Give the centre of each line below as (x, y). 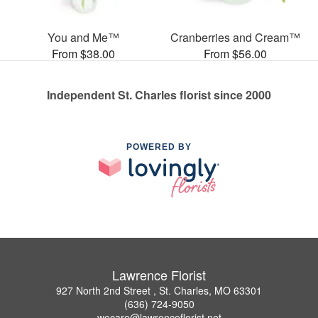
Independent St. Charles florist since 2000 (159, 95)
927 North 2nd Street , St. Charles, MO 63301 (159, 290)
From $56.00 (235, 54)
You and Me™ (83, 38)
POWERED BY (159, 147)
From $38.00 (83, 54)
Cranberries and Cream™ (235, 38)
